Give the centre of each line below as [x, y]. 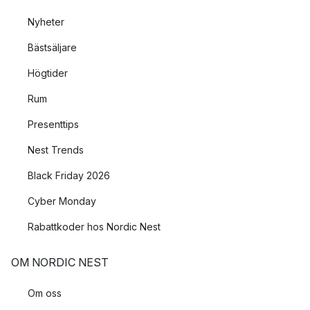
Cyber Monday [62, 201]
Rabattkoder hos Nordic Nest [94, 227]
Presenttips [53, 124]
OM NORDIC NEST [60, 262]
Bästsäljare [52, 47]
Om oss [45, 293]
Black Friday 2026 [69, 175]
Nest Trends [56, 150]
